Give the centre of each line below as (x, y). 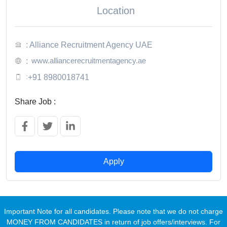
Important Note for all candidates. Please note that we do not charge (113, 211)
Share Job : (35, 101)
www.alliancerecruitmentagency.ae (89, 60)
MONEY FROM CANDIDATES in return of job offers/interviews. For (113, 222)
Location (116, 10)
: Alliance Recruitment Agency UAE (89, 45)
